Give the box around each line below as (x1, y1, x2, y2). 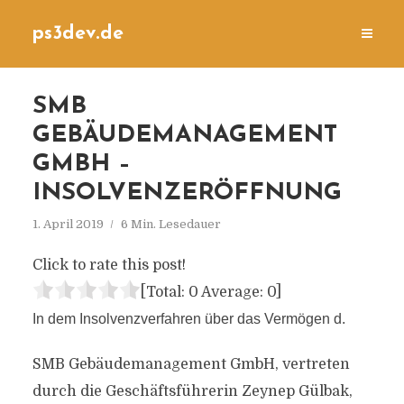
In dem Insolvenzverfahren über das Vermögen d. (32, 311, 345, 326)
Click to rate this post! (32, 257, 186, 273)
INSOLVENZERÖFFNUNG (32, 181, 342, 206)
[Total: (140, 284, 188, 300)
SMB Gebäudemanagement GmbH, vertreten (32, 356, 350, 372)
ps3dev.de (32, 24, 124, 43)
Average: (197, 284, 267, 300)
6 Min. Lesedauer (120, 217, 221, 231)
